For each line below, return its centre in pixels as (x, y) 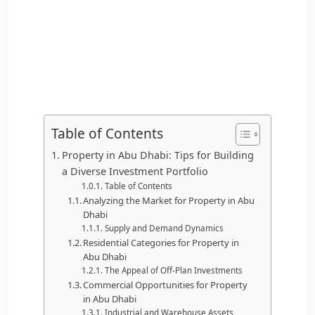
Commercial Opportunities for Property (166, 284)
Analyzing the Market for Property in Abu (169, 200)
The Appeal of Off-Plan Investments (173, 270)
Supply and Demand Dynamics (164, 228)
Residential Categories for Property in (161, 242)
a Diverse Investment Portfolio (135, 171)
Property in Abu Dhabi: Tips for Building (157, 155)
